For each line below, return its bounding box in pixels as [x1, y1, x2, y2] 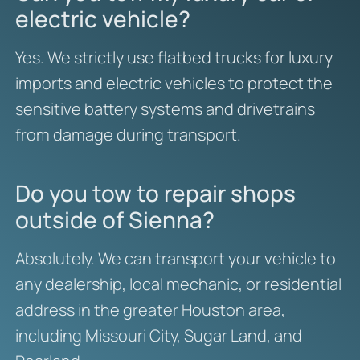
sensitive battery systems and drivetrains [14, 98, 315, 121]
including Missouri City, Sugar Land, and [14, 325, 302, 347]
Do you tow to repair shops [14, 178, 296, 209]
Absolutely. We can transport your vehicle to [14, 247, 336, 270]
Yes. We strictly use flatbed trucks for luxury [14, 47, 333, 69]
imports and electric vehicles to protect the [14, 72, 333, 95]
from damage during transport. [14, 124, 241, 146]
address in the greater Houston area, [14, 299, 285, 321]
